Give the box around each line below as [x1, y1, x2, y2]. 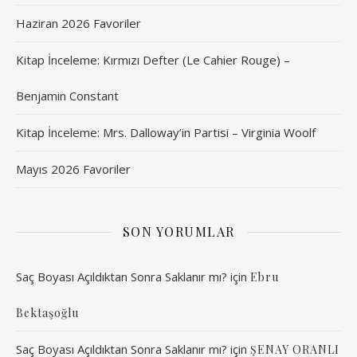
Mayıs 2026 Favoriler [16, 161, 131, 177]
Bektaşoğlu [16, 305, 79, 320]
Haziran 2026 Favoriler [16, 15, 141, 31]
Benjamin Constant [16, 88, 119, 104]
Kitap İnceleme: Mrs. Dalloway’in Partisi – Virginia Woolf [16, 124, 316, 140]
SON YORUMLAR [122, 223, 235, 240]
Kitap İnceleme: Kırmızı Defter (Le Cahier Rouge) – [16, 52, 290, 68]
